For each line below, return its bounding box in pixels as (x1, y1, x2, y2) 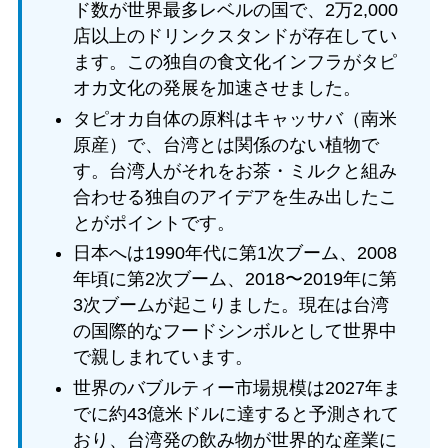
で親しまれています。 (72, 347, 253, 368)
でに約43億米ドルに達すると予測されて (72, 403, 399, 424)
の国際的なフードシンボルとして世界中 (72, 321, 397, 342)
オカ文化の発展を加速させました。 (72, 78, 361, 99)
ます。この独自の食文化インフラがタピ (72, 52, 397, 73)
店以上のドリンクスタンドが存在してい (72, 26, 397, 47)
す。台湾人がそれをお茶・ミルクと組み (72, 160, 397, 181)
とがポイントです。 (72, 212, 235, 233)
